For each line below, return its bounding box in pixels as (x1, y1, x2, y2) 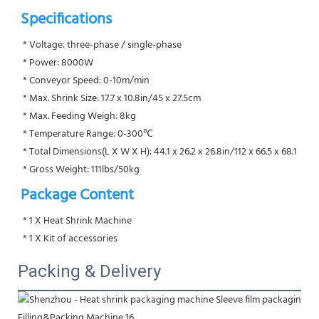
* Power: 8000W (23, 54, 93, 71)
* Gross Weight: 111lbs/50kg (23, 161, 140, 178)
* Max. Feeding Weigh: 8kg (23, 108, 136, 125)
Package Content (21, 182, 134, 208)
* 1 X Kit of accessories (23, 230, 117, 247)
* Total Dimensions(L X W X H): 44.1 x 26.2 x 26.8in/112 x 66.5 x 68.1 (23, 143, 297, 160)
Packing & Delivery (18, 261, 161, 281)
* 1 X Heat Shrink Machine (23, 212, 132, 229)
